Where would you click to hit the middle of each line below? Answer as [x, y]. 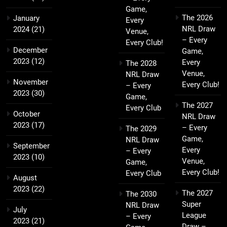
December [30, 50]
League [194, 216]
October [27, 114]
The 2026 [197, 18]
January [26, 18]
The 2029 [141, 129]
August [25, 178]
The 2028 [141, 64]
